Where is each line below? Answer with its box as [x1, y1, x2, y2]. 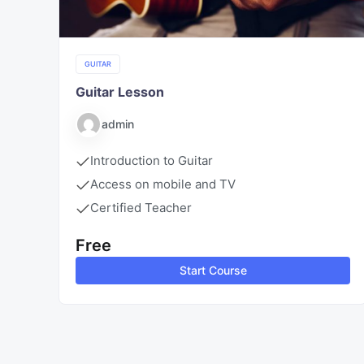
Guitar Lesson [76, 83, 164, 100]
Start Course [179, 262, 247, 277]
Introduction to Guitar [90, 152, 213, 168]
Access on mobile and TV [90, 175, 236, 192]
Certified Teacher [90, 199, 192, 215]
